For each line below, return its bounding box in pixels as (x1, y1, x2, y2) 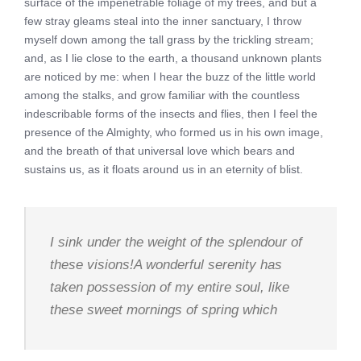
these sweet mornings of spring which (50, 302, 277, 317)
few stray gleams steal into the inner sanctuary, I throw (24, 15, 301, 27)
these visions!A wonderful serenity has (50, 257, 282, 272)
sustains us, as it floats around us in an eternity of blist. (24, 163, 303, 176)
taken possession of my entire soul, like (50, 280, 289, 295)
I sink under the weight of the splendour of (50, 234, 302, 250)
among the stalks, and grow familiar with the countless (24, 89, 300, 102)
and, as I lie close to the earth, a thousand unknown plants (24, 52, 322, 64)
